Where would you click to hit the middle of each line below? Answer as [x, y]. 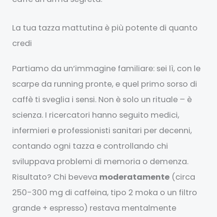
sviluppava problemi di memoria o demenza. [101, 161]
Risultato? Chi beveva [56, 177]
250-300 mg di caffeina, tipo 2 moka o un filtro [105, 192]
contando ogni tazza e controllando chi [90, 146]
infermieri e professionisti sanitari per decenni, [102, 130]
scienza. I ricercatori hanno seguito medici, [96, 115]
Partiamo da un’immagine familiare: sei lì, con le [107, 68]
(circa [183, 177]
